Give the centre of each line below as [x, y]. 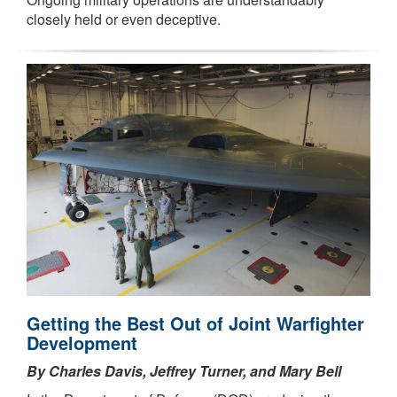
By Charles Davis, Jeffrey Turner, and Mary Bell [184, 371]
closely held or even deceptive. [124, 19]
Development [82, 343]
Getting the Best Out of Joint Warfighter [195, 323]
